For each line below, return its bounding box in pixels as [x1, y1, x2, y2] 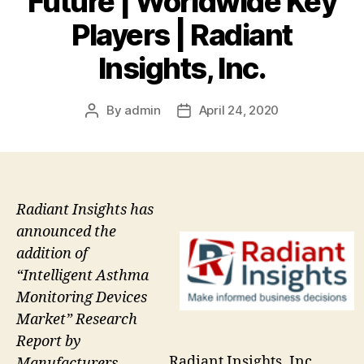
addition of [16, 244, 88, 263]
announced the [16, 222, 116, 241]
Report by [16, 331, 81, 351]
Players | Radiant [71, 16, 292, 53]
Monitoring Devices [16, 288, 147, 307]
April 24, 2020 [198, 102, 279, 118]
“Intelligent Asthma [16, 266, 149, 285]
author [90, 120, 129, 136]
